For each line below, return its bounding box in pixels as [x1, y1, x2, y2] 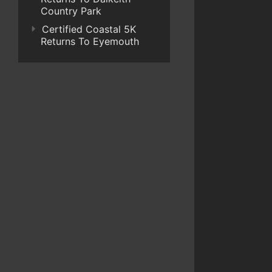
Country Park [41, 5, 101, 17]
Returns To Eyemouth [41, 35, 139, 47]
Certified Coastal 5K [42, 23, 136, 35]
